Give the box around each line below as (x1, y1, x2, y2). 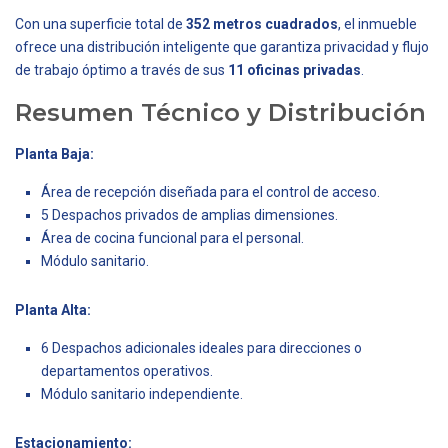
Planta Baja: (15, 145, 94, 162)
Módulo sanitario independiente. (41, 385, 243, 402)
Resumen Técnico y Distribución (15, 97, 426, 127)
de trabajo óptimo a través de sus (15, 61, 228, 78)
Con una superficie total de (15, 15, 186, 32)
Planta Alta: (15, 301, 91, 318)
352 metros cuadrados (186, 15, 338, 32)
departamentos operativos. (41, 362, 213, 379)
